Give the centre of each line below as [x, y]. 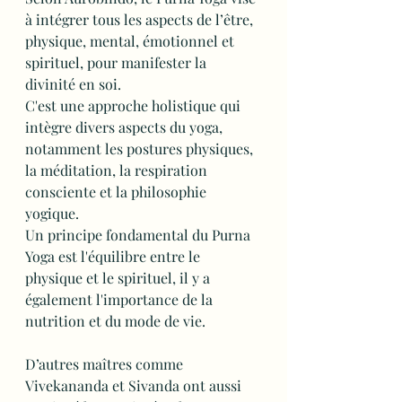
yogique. [54, 213]
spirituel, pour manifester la [118, 62]
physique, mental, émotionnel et [131, 41]
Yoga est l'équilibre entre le [114, 256]
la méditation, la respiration [118, 170]
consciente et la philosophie [118, 192]
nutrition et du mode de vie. [117, 321]
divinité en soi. [73, 84]
